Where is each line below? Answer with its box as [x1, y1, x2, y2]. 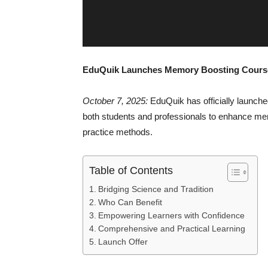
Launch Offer [98, 237, 148, 246]
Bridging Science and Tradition [98, 184, 214, 194]
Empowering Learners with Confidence [98, 211, 245, 220]
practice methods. [83, 126, 153, 137]
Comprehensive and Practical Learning [98, 224, 245, 233]
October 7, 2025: [83, 95, 148, 106]
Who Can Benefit [98, 197, 162, 207]
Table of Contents [89, 164, 173, 176]
